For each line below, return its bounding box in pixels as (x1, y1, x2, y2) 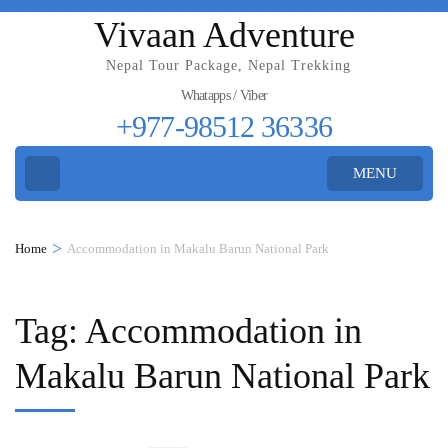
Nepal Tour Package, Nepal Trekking (105, 58, 351, 73)
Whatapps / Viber (180, 88, 268, 103)
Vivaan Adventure (93, 15, 355, 55)
